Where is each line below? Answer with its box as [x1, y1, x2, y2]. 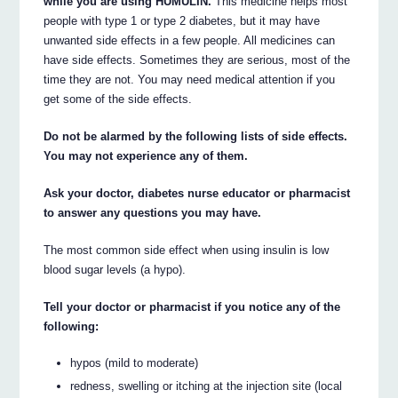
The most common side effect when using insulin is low [44, 243, 330, 258]
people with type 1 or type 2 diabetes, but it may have [44, 14, 321, 28]
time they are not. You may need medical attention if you [44, 73, 336, 87]
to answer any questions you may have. [44, 206, 262, 220]
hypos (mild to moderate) [70, 355, 199, 370]
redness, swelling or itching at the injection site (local [70, 378, 343, 393]
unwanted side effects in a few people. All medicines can [44, 34, 336, 48]
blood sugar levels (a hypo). [44, 263, 187, 277]
